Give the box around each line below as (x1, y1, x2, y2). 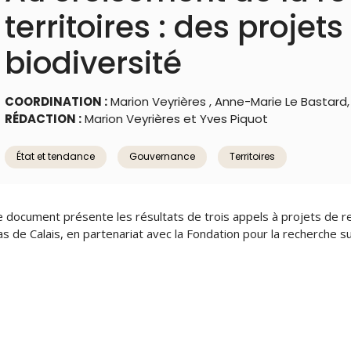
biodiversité (5, 42, 182, 85)
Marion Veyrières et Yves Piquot (81, 110, 268, 127)
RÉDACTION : (5, 110, 81, 127)
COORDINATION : (5, 93, 107, 110)
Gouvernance (129, 150, 195, 163)
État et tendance (16, 150, 95, 163)
